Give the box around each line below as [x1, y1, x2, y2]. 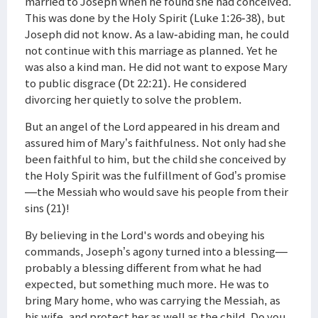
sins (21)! [25, 200, 70, 216]
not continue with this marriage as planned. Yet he [25, 43, 278, 58]
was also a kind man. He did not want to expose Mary [25, 59, 287, 75]
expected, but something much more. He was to [25, 276, 269, 292]
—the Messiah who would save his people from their [25, 184, 288, 199]
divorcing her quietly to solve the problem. [25, 92, 242, 107]
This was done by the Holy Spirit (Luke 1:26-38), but [25, 10, 285, 26]
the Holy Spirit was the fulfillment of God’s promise [25, 168, 286, 183]
